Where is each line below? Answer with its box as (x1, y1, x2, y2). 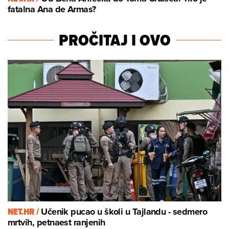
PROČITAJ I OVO (58, 28, 171, 52)
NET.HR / (8, 205, 41, 219)
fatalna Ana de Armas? (8, 3, 96, 16)
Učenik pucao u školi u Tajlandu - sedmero (41, 205, 208, 219)
